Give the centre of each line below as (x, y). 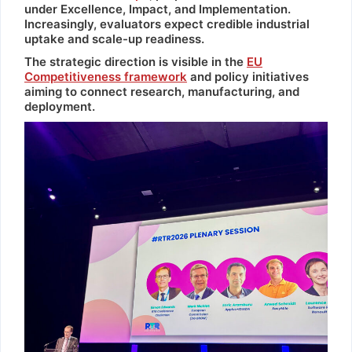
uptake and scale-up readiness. (114, 39)
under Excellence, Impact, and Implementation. (158, 9)
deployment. (60, 106)
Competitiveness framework (106, 77)
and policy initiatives (248, 77)
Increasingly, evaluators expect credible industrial (167, 24)
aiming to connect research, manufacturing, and (162, 92)
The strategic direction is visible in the (136, 62)
